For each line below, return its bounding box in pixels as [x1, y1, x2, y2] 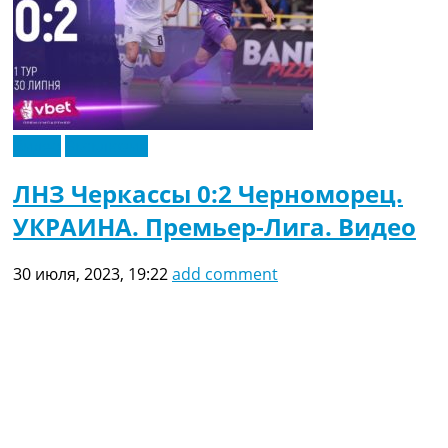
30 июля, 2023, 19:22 [13, 262, 168, 285]
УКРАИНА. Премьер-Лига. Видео [13, 209, 416, 243]
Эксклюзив [65, 134, 148, 157]
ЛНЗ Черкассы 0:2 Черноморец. [13, 176, 403, 210]
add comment [172, 262, 278, 285]
